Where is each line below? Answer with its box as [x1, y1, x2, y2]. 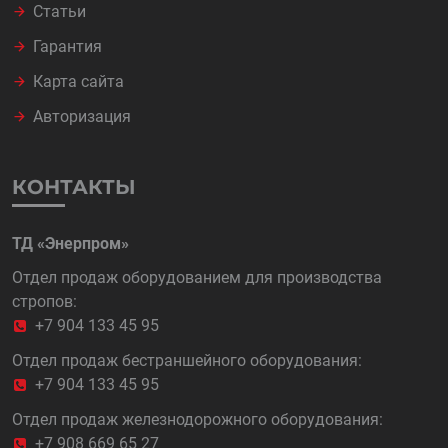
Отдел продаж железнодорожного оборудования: [12, 410, 383, 429]
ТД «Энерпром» [12, 234, 129, 253]
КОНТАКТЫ [12, 175, 136, 199]
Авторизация [33, 107, 131, 126]
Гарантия [33, 37, 102, 56]
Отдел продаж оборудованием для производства [12, 268, 382, 287]
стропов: [12, 292, 77, 311]
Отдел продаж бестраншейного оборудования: [12, 351, 362, 370]
